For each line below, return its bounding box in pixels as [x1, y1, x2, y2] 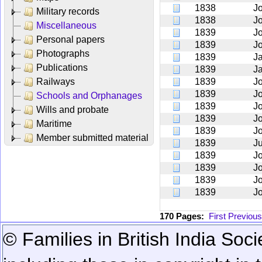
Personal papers [36, 34, 105, 44]
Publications [36, 62, 88, 73]
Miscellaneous [36, 20, 96, 30]
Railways [36, 76, 75, 87]
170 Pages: [160, 211, 209, 221]
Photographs [36, 48, 89, 58]
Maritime [36, 118, 72, 129]
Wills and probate [36, 104, 109, 115]
